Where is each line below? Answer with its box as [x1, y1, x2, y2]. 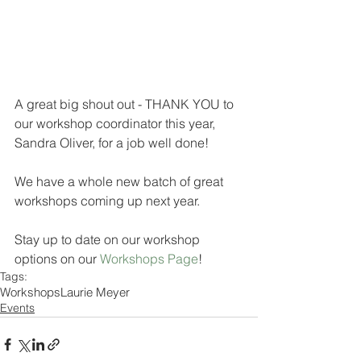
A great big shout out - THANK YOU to [15, 96, 237, 113]
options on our [15, 251, 100, 268]
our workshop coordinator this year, [15, 115, 218, 132]
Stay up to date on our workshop [15, 231, 203, 248]
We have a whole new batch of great [15, 173, 226, 190]
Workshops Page [100, 251, 198, 268]
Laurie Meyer [60, 284, 130, 301]
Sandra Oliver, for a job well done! [15, 135, 209, 151]
